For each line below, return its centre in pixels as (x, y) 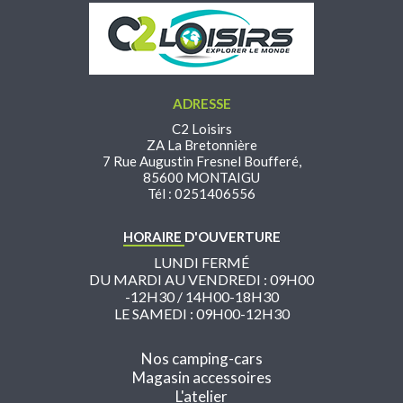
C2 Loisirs (201, 128)
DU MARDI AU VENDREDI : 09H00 (201, 279)
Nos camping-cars (201, 358)
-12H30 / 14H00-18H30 (201, 296)
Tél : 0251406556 (201, 193)
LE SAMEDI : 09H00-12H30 (201, 313)
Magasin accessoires (201, 377)
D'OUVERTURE (232, 236)
